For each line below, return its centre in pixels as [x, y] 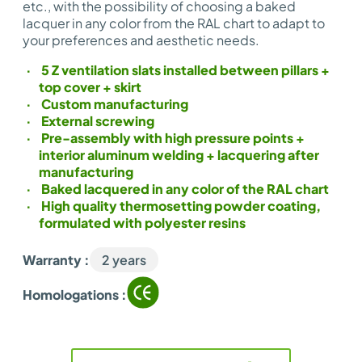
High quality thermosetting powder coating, [180, 206]
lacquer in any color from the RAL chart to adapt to [174, 23]
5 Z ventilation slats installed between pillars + [184, 70]
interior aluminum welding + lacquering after [179, 155]
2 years [124, 260]
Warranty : [56, 260]
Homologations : [75, 294]
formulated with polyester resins [142, 223]
